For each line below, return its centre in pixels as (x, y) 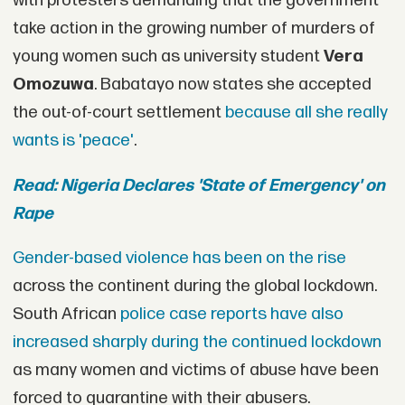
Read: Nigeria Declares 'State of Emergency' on (198, 185)
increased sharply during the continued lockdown (197, 343)
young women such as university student (168, 56)
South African (66, 315)
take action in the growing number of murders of (193, 28)
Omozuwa (53, 84)
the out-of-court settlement (118, 112)
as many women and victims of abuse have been (195, 371)
